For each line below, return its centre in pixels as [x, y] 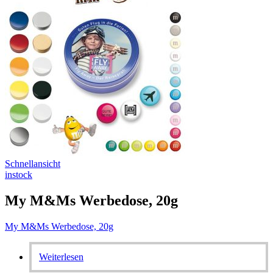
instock [19, 174]
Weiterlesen [61, 257]
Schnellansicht [33, 163]
